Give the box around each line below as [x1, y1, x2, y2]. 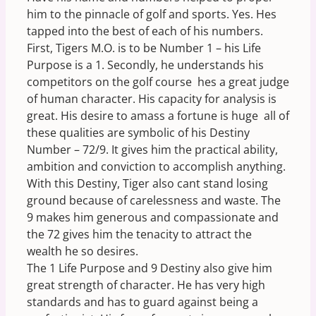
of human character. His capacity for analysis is [27, 91, 276, 107]
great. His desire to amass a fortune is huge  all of [27, 108, 289, 123]
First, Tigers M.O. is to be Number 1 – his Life [27, 40, 261, 56]
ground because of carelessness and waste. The [27, 193, 281, 208]
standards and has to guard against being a [27, 294, 258, 310]
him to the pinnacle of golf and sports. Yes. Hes [27, 6, 276, 22]
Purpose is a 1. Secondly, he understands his [27, 57, 264, 73]
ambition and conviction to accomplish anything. [27, 159, 286, 174]
